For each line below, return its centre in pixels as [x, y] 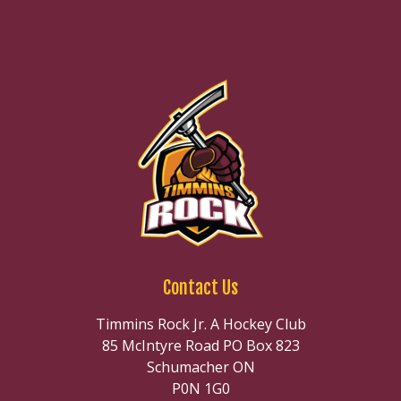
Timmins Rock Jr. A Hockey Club [200, 324]
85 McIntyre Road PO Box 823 [200, 346]
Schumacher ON [200, 367]
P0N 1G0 [200, 389]
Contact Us [200, 288]
